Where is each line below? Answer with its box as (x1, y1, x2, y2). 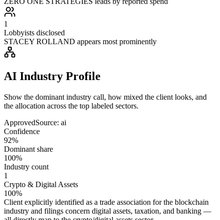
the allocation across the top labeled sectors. (4, 101, 138, 110)
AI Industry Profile (4, 69, 101, 82)
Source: (35, 118, 61, 127)
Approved (4, 118, 35, 127)
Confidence (4, 127, 40, 136)
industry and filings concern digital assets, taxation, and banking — (4, 206, 211, 215)
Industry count (4, 162, 49, 171)
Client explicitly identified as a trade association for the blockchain (4, 197, 209, 206)
